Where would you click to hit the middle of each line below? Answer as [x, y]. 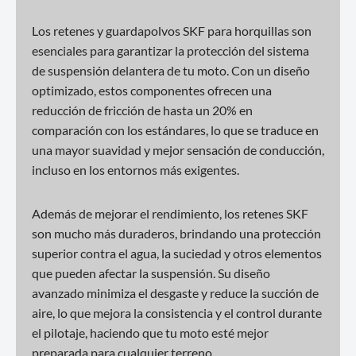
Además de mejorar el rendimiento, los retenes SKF [170, 213]
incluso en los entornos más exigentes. [135, 170]
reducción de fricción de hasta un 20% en [142, 110]
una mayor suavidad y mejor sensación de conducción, [178, 150]
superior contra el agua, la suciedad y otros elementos [177, 253]
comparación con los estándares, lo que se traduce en [175, 130]
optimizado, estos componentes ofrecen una [152, 90]
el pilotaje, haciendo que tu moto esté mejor [150, 333]
